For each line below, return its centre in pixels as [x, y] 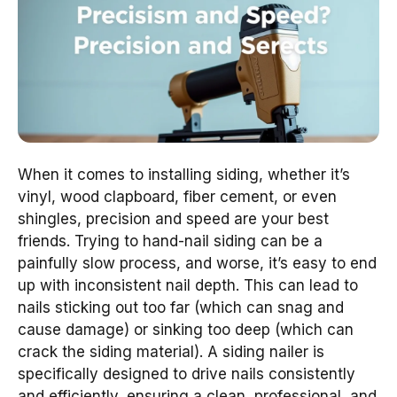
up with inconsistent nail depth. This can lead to [188, 285]
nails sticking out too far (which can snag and [181, 307]
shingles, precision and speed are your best [173, 218]
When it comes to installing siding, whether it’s [184, 174]
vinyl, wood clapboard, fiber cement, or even [177, 196]
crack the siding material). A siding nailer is [171, 351]
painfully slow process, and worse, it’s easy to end [197, 263]
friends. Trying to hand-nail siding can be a [170, 241]
